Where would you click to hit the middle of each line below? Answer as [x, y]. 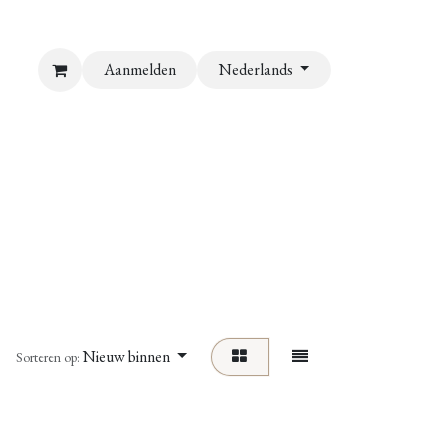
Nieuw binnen [127, 357]
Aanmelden [139, 69]
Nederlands [255, 69]
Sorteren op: [48, 357]
